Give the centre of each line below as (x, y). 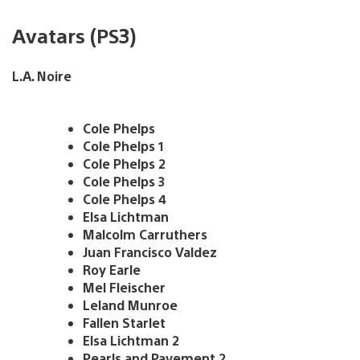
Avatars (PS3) (74, 35)
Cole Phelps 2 (124, 163)
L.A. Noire (42, 76)
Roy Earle (112, 269)
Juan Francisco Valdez (150, 252)
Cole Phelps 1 (123, 145)
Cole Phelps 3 (124, 181)
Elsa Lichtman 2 (131, 340)
